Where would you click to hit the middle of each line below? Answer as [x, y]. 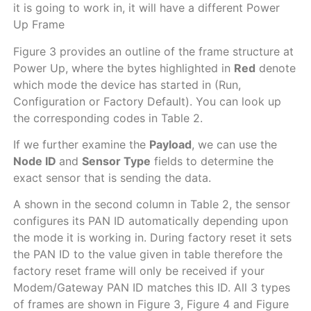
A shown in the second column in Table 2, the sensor [151, 204]
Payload [170, 144]
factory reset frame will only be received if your [138, 271]
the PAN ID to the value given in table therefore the [148, 254]
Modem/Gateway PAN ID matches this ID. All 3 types [151, 288]
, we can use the [234, 144]
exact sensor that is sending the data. [112, 177]
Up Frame [40, 25]
